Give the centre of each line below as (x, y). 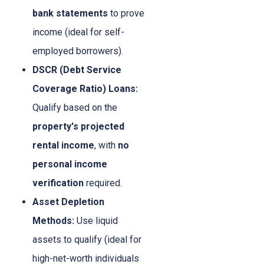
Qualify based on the (75, 108)
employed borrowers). (78, 51)
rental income (63, 146)
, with (106, 146)
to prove (126, 14)
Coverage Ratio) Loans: (85, 89)
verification (58, 183)
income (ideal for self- (78, 32)
